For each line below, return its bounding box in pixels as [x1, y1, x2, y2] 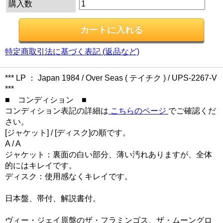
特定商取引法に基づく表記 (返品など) [5, 47, 139, 56]
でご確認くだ [168, 106, 216, 115]
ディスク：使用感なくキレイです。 [5, 172, 132, 181]
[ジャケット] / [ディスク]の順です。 [5, 128, 130, 137]
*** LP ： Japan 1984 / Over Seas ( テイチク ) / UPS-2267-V [5, 73, 217, 82]
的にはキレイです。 [5, 161, 77, 170]
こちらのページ [109, 106, 168, 115]
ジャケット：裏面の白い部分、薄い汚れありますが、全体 [5, 150, 212, 159]
